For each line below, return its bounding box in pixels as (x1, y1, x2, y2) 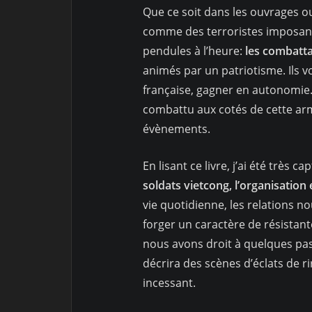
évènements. (143, 121, 210, 137)
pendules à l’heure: (143, 43, 242, 59)
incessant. (143, 275, 196, 291)
